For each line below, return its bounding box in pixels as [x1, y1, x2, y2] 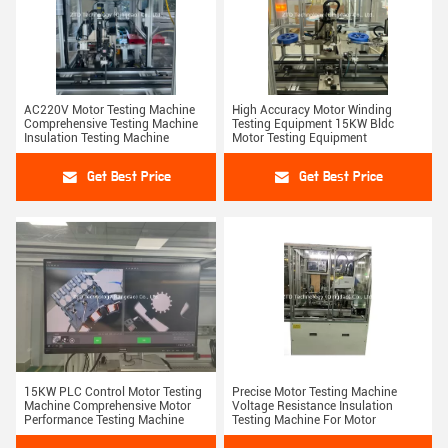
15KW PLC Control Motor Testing [24, 385, 202, 400]
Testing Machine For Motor [232, 413, 376, 428]
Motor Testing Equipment [232, 131, 367, 146]
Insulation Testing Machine [24, 131, 169, 146]
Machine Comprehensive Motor [24, 399, 191, 414]
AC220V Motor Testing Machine [24, 103, 195, 118]
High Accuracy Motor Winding [232, 103, 392, 118]
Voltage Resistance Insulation [232, 399, 393, 414]
